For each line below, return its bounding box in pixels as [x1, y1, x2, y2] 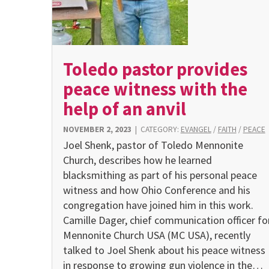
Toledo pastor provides [62, 57, 247, 80]
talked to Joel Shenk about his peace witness [62, 243, 265, 257]
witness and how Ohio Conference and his [62, 183, 250, 197]
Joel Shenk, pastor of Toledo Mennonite [62, 138, 243, 152]
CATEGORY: [140, 124, 181, 135]
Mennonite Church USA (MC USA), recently [62, 228, 250, 242]
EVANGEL [180, 124, 211, 135]
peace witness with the [62, 77, 247, 100]
